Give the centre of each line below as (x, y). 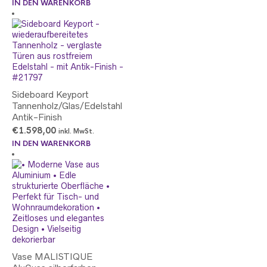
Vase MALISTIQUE (52, 257)
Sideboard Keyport (50, 94)
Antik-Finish (37, 117)
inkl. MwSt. (76, 131)
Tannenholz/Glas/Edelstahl (67, 106)
